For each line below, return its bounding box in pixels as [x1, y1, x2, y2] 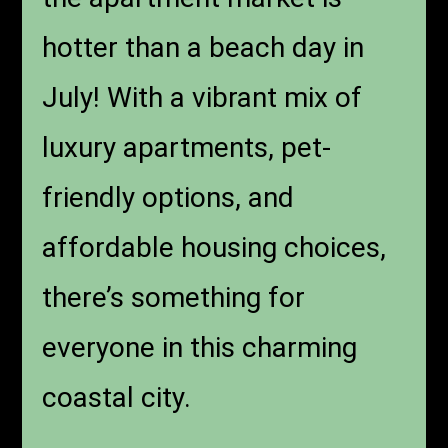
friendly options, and [42, 181, 295, 215]
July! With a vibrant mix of [42, 81, 363, 115]
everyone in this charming [42, 331, 358, 365]
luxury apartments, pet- [42, 131, 332, 165]
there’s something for [42, 281, 306, 315]
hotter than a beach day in [42, 31, 365, 65]
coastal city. [42, 381, 192, 415]
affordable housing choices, [42, 231, 387, 265]
